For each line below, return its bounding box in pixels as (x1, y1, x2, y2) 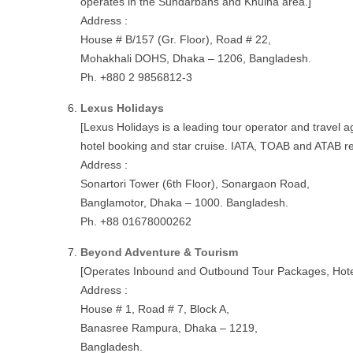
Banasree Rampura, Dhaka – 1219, (80, 321, 258, 334)
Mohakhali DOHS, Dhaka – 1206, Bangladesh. (80, 52, 311, 65)
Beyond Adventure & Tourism (80, 246, 238, 258)
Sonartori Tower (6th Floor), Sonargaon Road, (80, 177, 310, 190)
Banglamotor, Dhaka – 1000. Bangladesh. (80, 196, 288, 209)
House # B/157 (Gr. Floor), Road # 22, (80, 33, 271, 46)
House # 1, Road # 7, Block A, (80, 303, 229, 315)
